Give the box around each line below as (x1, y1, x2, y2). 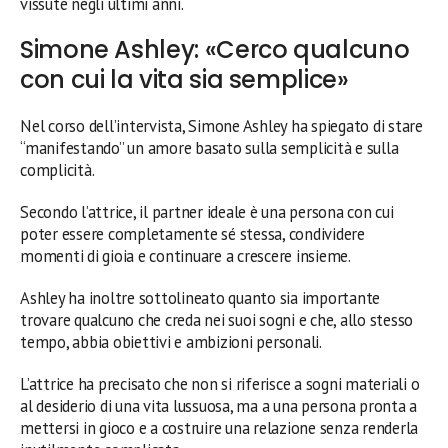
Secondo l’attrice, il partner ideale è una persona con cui (20, 200, 394, 223)
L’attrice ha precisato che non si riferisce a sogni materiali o (20, 372, 420, 395)
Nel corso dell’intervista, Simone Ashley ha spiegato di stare (20, 114, 423, 137)
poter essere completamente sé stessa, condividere (20, 222, 365, 245)
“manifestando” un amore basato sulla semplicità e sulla (20, 136, 399, 159)
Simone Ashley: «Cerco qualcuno (20, 32, 410, 66)
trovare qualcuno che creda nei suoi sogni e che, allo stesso (20, 308, 414, 331)
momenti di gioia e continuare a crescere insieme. (20, 244, 351, 267)
